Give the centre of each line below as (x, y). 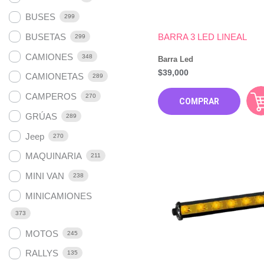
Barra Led (175, 59)
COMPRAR (199, 101)
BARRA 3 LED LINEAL (202, 37)
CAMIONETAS (55, 77)
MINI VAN (45, 176)
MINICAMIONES (59, 196)
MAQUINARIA (54, 156)
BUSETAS (46, 37)
